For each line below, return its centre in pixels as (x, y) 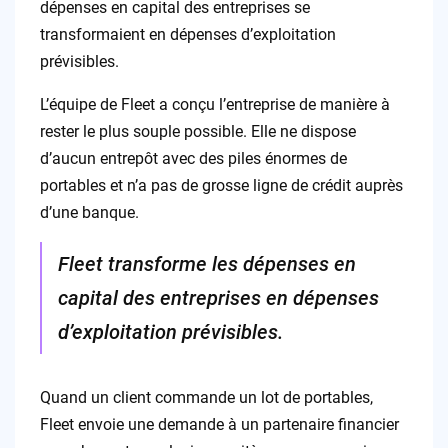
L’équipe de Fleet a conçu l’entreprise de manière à (214, 105)
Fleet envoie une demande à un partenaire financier (219, 425)
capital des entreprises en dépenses (218, 298)
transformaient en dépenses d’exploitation (187, 35)
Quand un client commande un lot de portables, (206, 398)
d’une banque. (89, 213)
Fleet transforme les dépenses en (206, 264)
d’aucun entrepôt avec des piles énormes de (193, 159)
